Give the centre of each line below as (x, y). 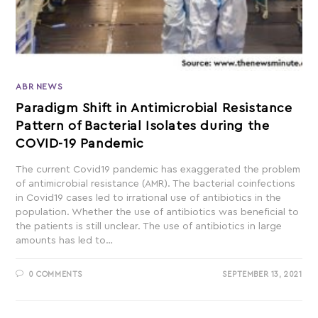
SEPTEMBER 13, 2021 (262, 275)
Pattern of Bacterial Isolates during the (143, 126)
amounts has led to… (65, 241)
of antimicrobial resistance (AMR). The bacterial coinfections (156, 184)
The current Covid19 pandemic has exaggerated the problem (158, 170)
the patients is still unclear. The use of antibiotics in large (149, 227)
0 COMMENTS (56, 275)
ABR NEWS (39, 87)
